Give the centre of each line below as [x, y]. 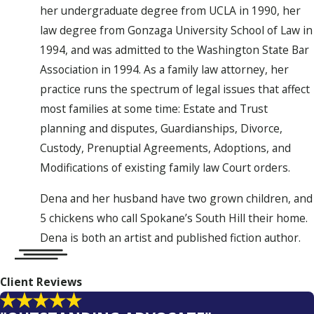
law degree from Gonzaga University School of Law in [176, 30]
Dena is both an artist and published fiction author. [170, 238]
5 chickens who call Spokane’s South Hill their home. [174, 218]
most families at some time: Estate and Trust [154, 109]
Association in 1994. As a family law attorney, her [164, 70]
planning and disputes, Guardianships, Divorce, [161, 129]
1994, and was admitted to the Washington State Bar [175, 50]
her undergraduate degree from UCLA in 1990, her [170, 11]
